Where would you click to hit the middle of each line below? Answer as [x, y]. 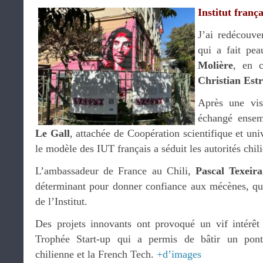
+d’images [179, 254]
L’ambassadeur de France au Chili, [115, 171]
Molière [215, 65]
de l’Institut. [61, 201]
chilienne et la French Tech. [96, 254]
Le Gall [53, 133]
